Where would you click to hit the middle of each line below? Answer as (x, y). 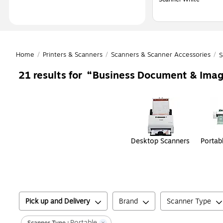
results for (59, 75)
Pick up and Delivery (58, 202)
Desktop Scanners (160, 141)
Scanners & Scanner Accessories (161, 55)
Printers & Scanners (73, 55)
